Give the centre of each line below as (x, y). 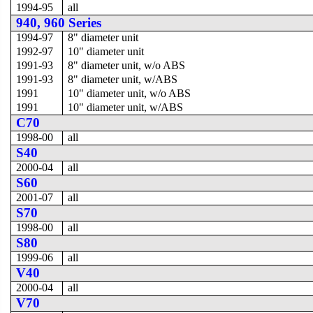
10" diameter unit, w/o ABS (130, 93)
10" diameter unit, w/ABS (126, 107)
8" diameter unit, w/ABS (123, 79)
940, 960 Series (59, 22)
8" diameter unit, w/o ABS (127, 65)
